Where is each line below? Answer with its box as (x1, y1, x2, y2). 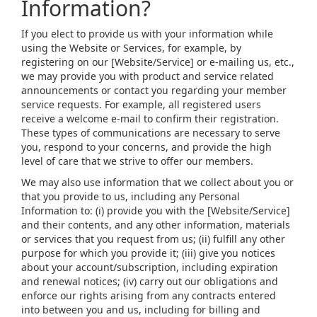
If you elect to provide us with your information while (21, 27, 273, 40)
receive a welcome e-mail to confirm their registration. (21, 112, 279, 125)
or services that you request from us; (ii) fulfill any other (21, 232, 285, 246)
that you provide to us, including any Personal (21, 190, 240, 203)
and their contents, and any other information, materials (21, 218, 290, 231)
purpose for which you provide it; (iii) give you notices (21, 246, 275, 260)
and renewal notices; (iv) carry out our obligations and (21, 275, 278, 288)
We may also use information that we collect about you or (21, 175, 294, 189)
